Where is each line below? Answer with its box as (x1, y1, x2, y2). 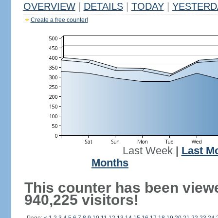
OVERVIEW (23, 1, 75, 12)
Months (91, 157, 128, 169)
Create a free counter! (30, 17, 88, 23)
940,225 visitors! (24, 192, 139, 208)
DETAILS (83, 1, 123, 12)
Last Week (122, 145, 173, 157)
